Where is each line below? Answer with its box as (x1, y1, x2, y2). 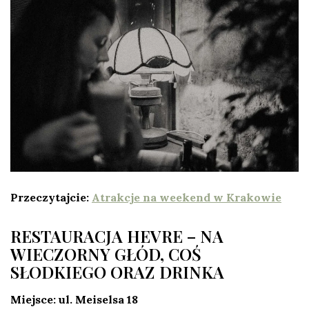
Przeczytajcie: (10, 190, 92, 204)
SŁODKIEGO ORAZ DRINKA (10, 260, 224, 283)
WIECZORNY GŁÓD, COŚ (10, 242, 201, 265)
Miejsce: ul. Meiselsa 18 (10, 292, 138, 306)
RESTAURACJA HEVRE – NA (10, 224, 223, 247)
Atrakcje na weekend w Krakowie (92, 190, 281, 204)
